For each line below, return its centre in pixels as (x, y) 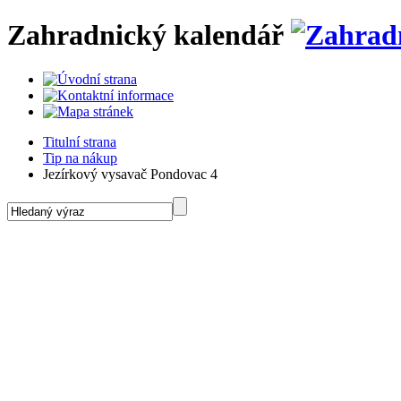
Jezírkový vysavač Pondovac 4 (130, 174)
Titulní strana (80, 141)
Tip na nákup (80, 158)
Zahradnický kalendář (145, 35)
